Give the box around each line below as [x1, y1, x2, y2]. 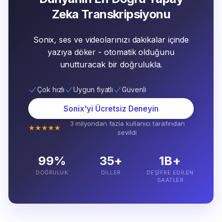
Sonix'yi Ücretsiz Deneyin [63, 104, 159, 113]
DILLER [101, 169, 121, 176]
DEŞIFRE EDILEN [146, 169, 194, 176]
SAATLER [157, 176, 184, 184]
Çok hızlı [37, 85, 65, 94]
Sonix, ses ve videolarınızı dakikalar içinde [33, 35, 189, 45]
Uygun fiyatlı [73, 85, 113, 94]
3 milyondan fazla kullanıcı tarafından [69, 119, 185, 128]
